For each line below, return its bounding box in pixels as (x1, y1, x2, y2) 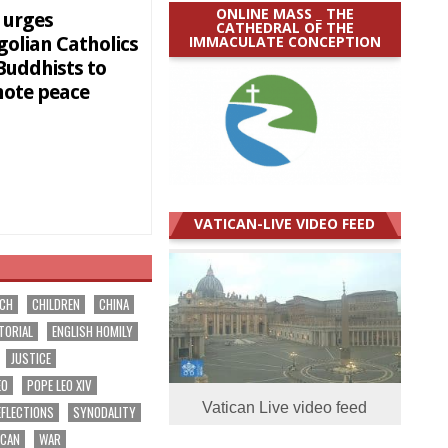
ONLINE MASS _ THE (215, 3, 354, 23)
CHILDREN (32, 294, 81, 315)
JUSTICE (11, 348, 52, 369)
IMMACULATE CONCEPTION (188, 31, 381, 51)
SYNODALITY (73, 402, 137, 423)
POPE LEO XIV (27, 375, 93, 396)
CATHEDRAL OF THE (215, 17, 354, 37)
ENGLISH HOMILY (52, 321, 134, 342)
